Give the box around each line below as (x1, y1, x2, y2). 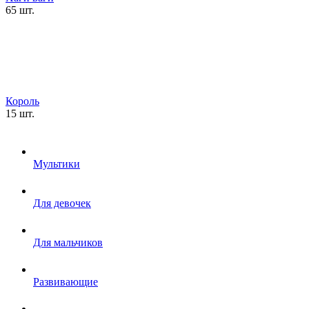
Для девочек (33, 197, 91, 210)
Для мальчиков (33, 237, 103, 249)
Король (6, 95, 39, 108)
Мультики (33, 158, 80, 170)
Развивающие (33, 276, 98, 288)
